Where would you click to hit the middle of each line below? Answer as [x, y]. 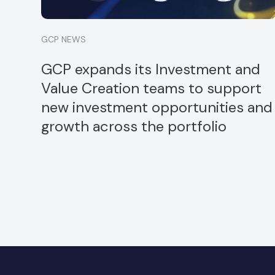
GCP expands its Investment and [151, 69]
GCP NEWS [64, 39]
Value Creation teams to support [152, 88]
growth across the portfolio [134, 126]
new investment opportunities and [157, 107]
